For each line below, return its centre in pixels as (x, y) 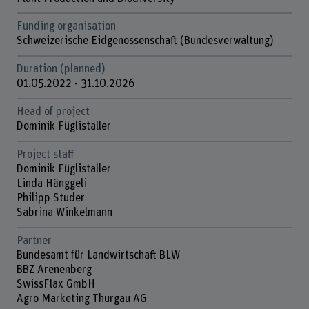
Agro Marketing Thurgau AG (81, 299)
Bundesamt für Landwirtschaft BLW (99, 256)
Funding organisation (66, 27)
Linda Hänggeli (53, 184)
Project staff (45, 155)
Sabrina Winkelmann (64, 213)
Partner (34, 241)
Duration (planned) (61, 69)
